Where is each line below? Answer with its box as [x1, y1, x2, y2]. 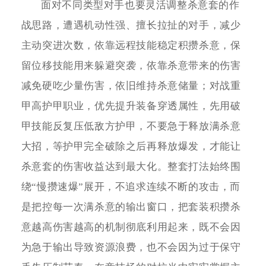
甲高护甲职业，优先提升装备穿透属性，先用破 [21, 100, 241, 112]
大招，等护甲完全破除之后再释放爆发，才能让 [21, 140, 241, 152]
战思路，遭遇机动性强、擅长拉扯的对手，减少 [21, 19, 241, 31]
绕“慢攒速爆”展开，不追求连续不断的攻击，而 [21, 180, 240, 192]
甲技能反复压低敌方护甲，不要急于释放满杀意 [21, 120, 241, 132]
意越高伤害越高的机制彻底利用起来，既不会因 [21, 221, 241, 233]
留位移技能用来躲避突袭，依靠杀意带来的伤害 [21, 59, 241, 71]
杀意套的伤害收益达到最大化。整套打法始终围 [21, 160, 241, 172]
